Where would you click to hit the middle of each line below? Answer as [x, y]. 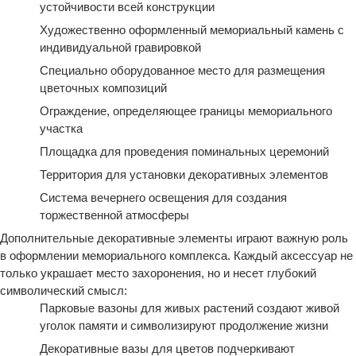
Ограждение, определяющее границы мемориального [186, 111]
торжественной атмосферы [114, 215]
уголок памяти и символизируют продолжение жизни [184, 325]
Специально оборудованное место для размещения [182, 70]
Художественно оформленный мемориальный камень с [192, 30]
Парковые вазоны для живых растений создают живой [190, 308]
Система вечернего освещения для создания [163, 197]
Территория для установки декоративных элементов [184, 174]
